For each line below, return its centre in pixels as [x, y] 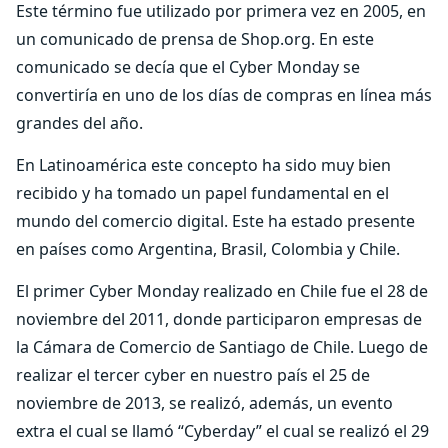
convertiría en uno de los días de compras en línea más [224, 95]
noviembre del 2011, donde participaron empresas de [219, 319]
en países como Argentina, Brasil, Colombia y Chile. [208, 249]
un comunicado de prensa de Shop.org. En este [195, 39]
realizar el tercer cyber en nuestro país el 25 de [193, 375]
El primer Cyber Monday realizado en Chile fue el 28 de [222, 291]
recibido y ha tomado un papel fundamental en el [202, 193]
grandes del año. [79, 123]
